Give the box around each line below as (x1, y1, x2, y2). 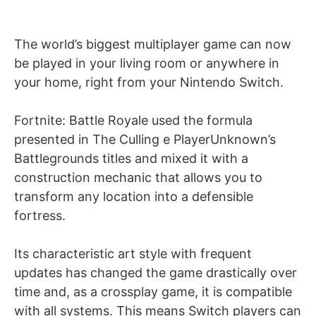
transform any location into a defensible (14, 189, 253, 205)
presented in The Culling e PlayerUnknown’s (14, 132, 276, 147)
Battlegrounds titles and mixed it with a (14, 151, 248, 166)
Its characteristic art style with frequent (14, 246, 252, 262)
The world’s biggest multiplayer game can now (14, 37, 291, 52)
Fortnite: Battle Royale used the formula (14, 113, 253, 128)
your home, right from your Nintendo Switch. (14, 75, 284, 90)
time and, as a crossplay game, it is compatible (14, 284, 292, 300)
